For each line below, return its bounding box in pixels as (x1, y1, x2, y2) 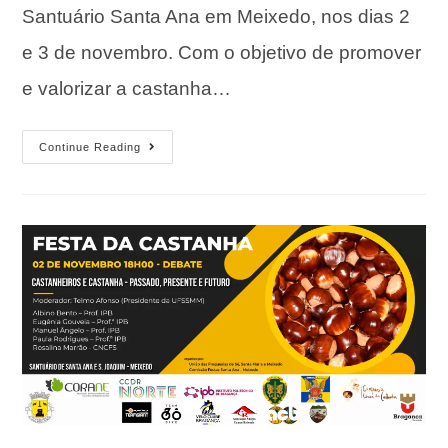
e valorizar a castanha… (22, 77, 232, 99)
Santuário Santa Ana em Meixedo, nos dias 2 (22, 5, 411, 27)
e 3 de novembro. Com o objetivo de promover (22, 41, 422, 63)
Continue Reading (39, 140, 142, 153)
